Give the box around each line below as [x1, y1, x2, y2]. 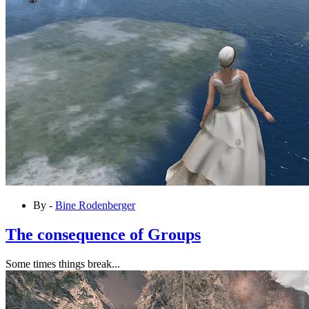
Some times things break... [6, 257, 120, 270]
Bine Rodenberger [55, 199, 135, 211]
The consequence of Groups [6, 225, 201, 243]
